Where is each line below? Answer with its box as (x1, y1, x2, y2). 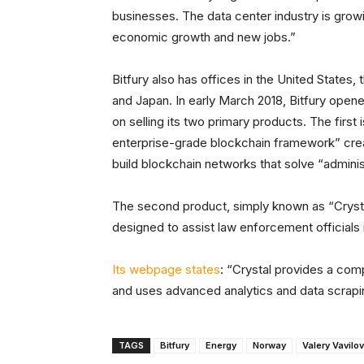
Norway (253, 339, 286, 351)
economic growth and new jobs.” (112, 28, 296, 45)
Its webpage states (112, 261, 220, 277)
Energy (206, 339, 236, 351)
